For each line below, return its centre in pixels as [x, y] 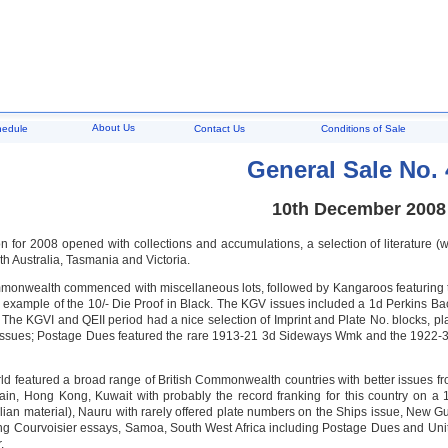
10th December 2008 [359, 209]
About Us [113, 127]
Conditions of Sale [363, 128]
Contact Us [219, 128]
